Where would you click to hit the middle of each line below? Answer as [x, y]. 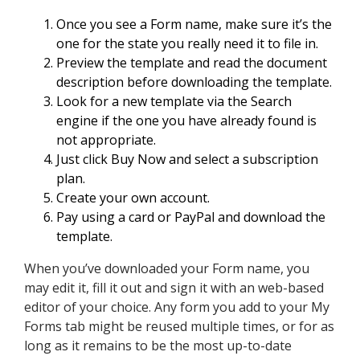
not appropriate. [106, 139]
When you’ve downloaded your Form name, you [167, 268]
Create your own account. [133, 197]
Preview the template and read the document [192, 62]
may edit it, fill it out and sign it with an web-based [174, 287]
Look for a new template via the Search [174, 101]
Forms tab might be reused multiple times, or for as [179, 326]
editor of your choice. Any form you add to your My [177, 307]
